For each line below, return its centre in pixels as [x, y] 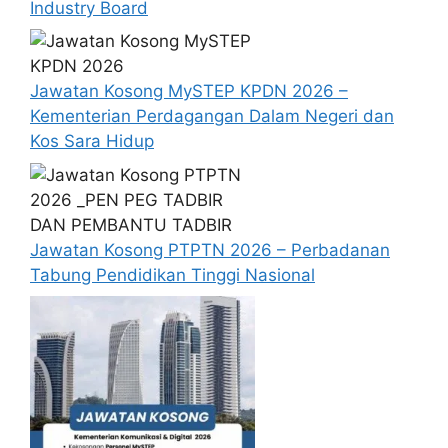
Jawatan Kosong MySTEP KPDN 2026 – [189, 91]
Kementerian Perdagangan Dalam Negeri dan [212, 116]
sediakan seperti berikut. [181, 44]
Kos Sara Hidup [92, 141]
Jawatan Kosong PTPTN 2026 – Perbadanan [210, 249]
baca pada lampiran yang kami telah [227, 19]
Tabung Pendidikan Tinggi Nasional [172, 274]
